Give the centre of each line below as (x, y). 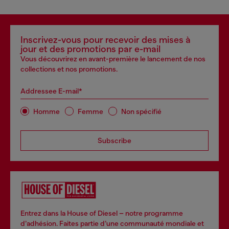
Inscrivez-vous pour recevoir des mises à (106, 40)
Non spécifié (141, 111)
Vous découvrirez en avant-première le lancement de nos (113, 59)
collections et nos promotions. (69, 69)
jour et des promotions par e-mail (90, 49)
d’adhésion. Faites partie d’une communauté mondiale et (112, 223)
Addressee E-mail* (51, 91)
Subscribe (114, 141)
